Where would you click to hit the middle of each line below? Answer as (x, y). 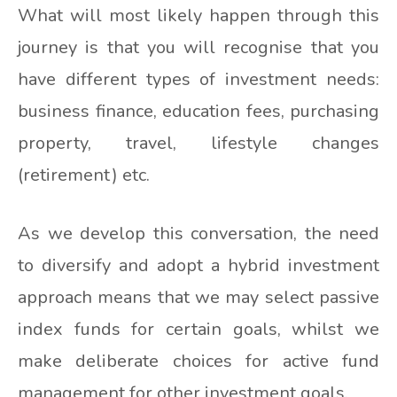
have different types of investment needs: (198, 79)
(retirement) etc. (84, 175)
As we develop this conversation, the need (198, 233)
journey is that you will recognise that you (198, 47)
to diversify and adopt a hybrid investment (198, 265)
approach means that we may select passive (198, 297)
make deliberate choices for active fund (198, 361)
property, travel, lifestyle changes (198, 143)
